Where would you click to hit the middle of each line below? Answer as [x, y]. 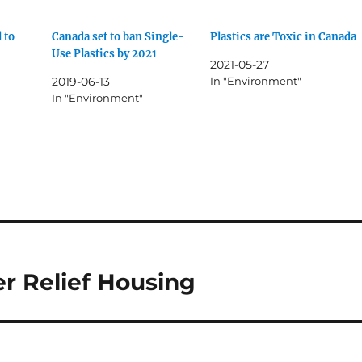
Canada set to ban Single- [118, 37]
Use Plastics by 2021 [105, 54]
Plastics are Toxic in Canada [283, 37]
